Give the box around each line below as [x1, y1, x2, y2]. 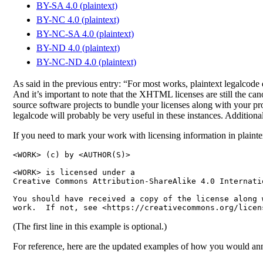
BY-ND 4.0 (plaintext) [36, 42, 120, 53]
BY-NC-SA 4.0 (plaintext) [36, 28, 134, 39]
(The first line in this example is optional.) [13, 221, 167, 231]
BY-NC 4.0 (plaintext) [36, 14, 119, 25]
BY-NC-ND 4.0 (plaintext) [36, 56, 136, 67]
